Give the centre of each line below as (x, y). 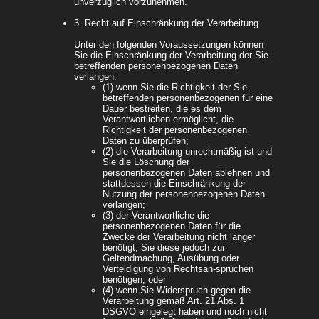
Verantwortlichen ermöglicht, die (168, 120)
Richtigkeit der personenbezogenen (175, 130)
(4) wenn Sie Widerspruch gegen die (177, 291)
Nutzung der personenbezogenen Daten (184, 194)
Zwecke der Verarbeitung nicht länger (179, 237)
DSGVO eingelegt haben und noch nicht (185, 312)
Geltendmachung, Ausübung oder (171, 258)
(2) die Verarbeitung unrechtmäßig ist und (187, 152)
